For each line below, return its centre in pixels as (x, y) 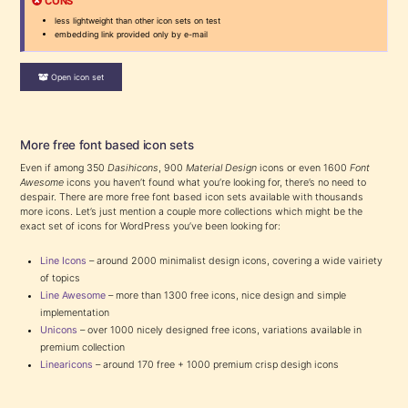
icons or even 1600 (304, 168)
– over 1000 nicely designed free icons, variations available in (220, 331)
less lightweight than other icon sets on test (138, 21)
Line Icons (64, 261)
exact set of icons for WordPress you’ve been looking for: (151, 227)
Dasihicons (133, 168)
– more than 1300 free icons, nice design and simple (226, 296)
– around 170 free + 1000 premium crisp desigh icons (216, 365)
